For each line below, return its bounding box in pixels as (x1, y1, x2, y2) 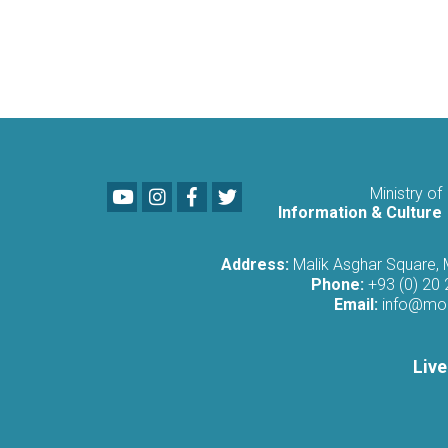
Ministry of (369, 183, 442, 203)
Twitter (240, 182, 289, 202)
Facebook (185, 182, 258, 202)
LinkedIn (161, 182, 220, 202)
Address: (221, 254, 289, 274)
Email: (334, 294, 378, 314)
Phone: (311, 274, 364, 294)
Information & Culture (277, 202, 442, 222)
